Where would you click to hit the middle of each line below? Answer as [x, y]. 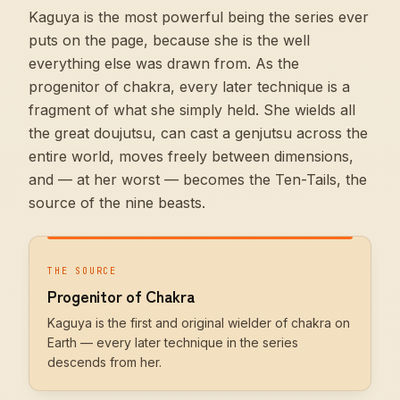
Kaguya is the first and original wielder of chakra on [199, 323]
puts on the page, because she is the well [169, 40]
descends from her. [104, 362]
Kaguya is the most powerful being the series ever [199, 17]
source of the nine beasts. [117, 203]
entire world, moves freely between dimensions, [191, 156]
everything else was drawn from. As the [164, 63]
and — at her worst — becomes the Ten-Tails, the [198, 179]
